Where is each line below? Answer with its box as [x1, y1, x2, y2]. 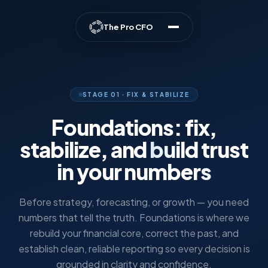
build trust [150, 136, 248, 163]
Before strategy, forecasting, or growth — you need [19, 196, 249, 208]
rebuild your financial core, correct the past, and [29, 227, 239, 239]
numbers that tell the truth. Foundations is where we [19, 211, 249, 224]
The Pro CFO [103, 22, 153, 32]
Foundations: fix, [51, 114, 217, 141]
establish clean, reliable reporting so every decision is [18, 242, 250, 255]
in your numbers [56, 158, 212, 185]
